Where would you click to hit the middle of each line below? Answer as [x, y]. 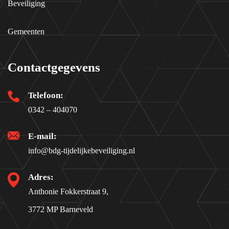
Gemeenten [26, 31]
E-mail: [42, 136]
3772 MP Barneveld [61, 209]
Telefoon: [46, 95]
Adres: [41, 177]
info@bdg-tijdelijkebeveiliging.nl [82, 150]
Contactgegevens [54, 67]
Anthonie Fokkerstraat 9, [68, 191]
